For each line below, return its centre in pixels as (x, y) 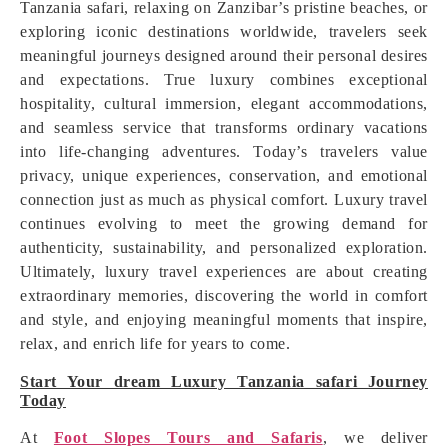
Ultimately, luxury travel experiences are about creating (224, 271)
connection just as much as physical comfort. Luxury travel (224, 199)
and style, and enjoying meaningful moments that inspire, (224, 319)
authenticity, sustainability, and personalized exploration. (224, 247)
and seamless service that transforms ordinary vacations (224, 127)
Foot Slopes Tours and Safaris (188, 437)
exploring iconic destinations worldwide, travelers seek (224, 31)
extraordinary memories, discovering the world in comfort (224, 295)
